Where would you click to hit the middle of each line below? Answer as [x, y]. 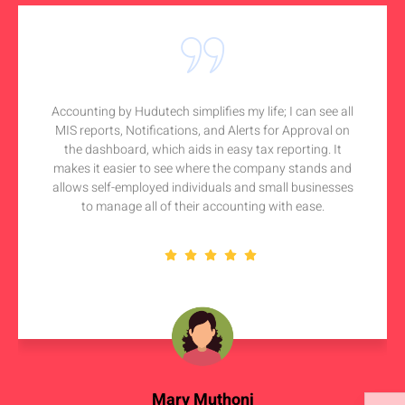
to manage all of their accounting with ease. [202, 207]
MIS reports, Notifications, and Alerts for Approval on [202, 131]
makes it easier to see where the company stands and [202, 169]
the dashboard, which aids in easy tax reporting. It [202, 150]
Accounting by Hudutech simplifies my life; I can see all [202, 112]
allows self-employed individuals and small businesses [202, 188]
